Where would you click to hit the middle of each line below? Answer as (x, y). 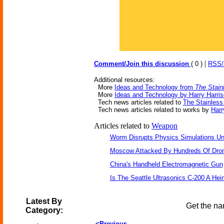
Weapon (164, 126)
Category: (44, 210)
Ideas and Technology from (155, 87)
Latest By (44, 201)
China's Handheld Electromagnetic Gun (166, 164)
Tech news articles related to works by (152, 110)
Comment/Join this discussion (142, 64)
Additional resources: (124, 80)
